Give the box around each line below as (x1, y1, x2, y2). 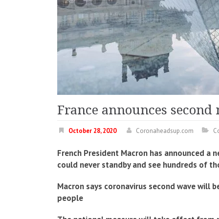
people (57, 193, 83, 203)
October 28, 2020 (68, 127, 116, 135)
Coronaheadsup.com (136, 127, 194, 135)
